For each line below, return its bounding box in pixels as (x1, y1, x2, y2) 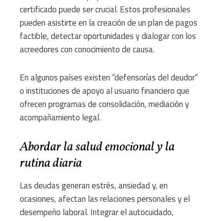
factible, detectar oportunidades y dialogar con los (20, 30, 196, 43)
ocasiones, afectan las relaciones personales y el (20, 192, 190, 206)
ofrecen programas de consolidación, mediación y (20, 98, 189, 111)
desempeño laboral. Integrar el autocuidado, (20, 206, 174, 219)
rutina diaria (20, 154, 82, 173)
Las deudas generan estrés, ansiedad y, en (20, 179, 168, 192)
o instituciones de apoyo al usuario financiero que (20, 84, 189, 98)
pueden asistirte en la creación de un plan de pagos (20, 16, 197, 30)
